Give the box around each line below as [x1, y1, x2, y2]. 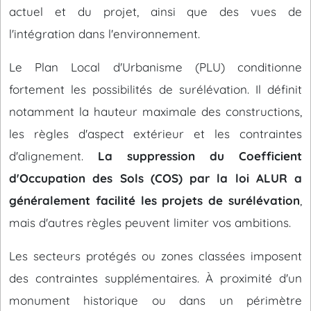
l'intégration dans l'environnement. [9, 26, 200, 41]
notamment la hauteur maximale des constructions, [9, 104, 302, 119]
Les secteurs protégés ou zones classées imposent [9, 249, 302, 263]
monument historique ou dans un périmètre [9, 293, 302, 308]
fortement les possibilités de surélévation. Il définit [9, 82, 302, 96]
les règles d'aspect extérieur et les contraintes [9, 126, 302, 141]
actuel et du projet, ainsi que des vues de [9, 4, 302, 19]
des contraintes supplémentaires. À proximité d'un [9, 271, 302, 285]
